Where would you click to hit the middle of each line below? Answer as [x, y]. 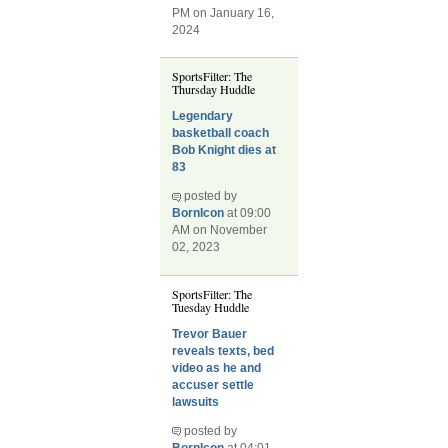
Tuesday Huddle [211, 306]
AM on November [220, 230]
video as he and [217, 367]
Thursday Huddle [214, 88]
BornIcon [198, 213]
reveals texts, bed [223, 350]
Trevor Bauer [210, 333]
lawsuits [196, 401]
